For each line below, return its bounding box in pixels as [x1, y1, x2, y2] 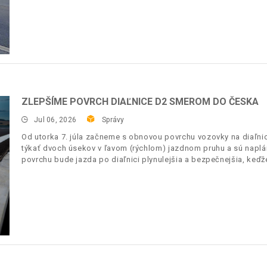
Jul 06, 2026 [34, 116, 77, 125]
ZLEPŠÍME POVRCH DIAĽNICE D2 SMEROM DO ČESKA [21, 96, 259, 108]
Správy [102, 116, 125, 125]
